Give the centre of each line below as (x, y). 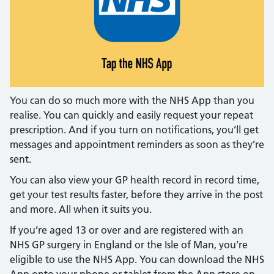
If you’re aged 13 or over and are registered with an (127, 230)
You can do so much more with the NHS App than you (132, 100)
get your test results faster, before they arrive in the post (136, 194)
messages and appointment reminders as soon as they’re (137, 144)
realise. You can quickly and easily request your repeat (131, 115)
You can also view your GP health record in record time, (135, 180)
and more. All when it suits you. (81, 209)
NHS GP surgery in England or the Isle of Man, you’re (129, 245)
